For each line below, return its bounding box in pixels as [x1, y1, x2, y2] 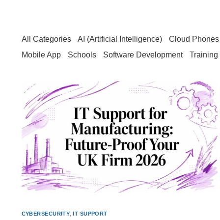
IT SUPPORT [73, 210, 108, 217]
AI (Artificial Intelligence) [77, 34, 162, 43]
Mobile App [21, 50, 61, 59]
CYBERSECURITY [21, 210, 70, 217]
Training [189, 50, 218, 59]
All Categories [21, 34, 71, 43]
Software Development [103, 50, 183, 59]
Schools [67, 50, 96, 59]
